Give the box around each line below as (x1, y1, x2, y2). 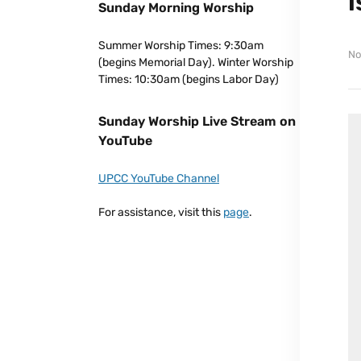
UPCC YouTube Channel (98, 171, 219, 185)
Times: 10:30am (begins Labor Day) (98, 72, 279, 86)
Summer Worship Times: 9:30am (98, 38, 263, 52)
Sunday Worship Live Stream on (98, 113, 296, 129)
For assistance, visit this (98, 205, 223, 219)
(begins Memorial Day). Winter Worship (98, 55, 293, 69)
